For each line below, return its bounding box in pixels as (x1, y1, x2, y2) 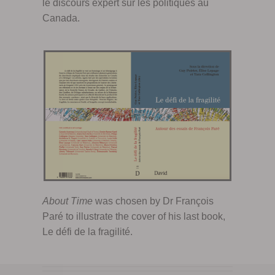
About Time (42, 195, 93, 206)
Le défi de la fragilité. (42, 226, 133, 237)
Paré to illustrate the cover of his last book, (42, 211, 225, 222)
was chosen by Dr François (92, 195, 214, 206)
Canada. (42, 13, 80, 24)
